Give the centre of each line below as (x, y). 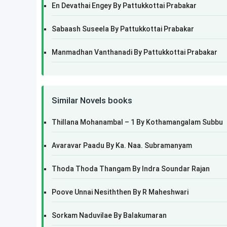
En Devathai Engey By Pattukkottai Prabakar (124, 6)
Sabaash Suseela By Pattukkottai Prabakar (123, 29)
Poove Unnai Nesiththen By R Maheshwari (120, 192)
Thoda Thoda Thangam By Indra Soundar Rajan (131, 169)
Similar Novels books (92, 100)
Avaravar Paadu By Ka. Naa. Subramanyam (122, 145)
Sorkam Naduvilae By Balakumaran (109, 215)
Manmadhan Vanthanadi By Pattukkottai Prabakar (135, 52)
